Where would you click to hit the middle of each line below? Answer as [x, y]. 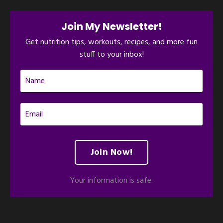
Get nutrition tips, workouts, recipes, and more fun [111, 42]
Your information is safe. [111, 181]
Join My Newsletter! [111, 26]
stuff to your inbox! [111, 55]
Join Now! [111, 152]
